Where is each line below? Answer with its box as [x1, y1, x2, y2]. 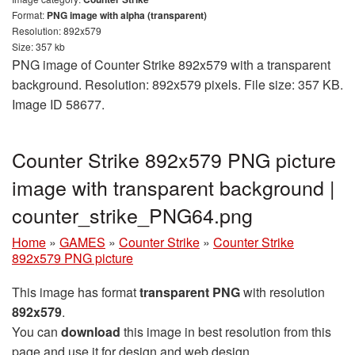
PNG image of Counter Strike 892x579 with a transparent [12, 55, 330, 74]
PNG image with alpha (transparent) [47, 8, 207, 23]
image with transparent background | [12, 173, 335, 202]
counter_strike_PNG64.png [12, 200, 253, 230]
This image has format [12, 283, 139, 302]
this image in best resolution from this [120, 323, 331, 342]
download [61, 323, 120, 342]
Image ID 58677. [12, 95, 105, 114]
